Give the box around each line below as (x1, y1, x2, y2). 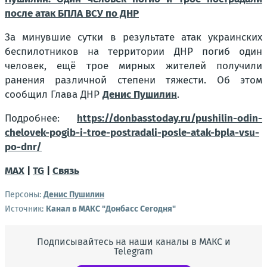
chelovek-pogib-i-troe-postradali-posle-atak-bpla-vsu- (5, 126, 259, 139)
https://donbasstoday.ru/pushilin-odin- (77, 111, 262, 125)
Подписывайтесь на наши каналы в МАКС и (36, 235, 231, 247)
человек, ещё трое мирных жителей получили (5, 59, 262, 72)
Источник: (5, 203, 46, 214)
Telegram (114, 245, 153, 257)
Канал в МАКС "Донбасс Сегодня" (46, 203, 176, 214)
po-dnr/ (5, 140, 42, 153)
